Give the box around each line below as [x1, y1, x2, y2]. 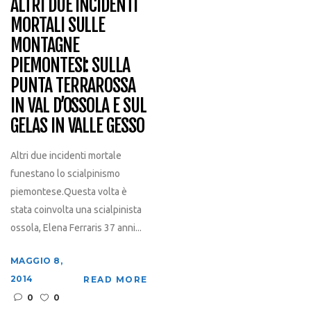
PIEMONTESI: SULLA [10, 53, 131, 76]
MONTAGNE [10, 33, 79, 56]
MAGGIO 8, [10, 255, 63, 266]
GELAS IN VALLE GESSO [10, 114, 145, 137]
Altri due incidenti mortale [10, 149, 121, 161]
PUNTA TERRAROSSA [10, 74, 136, 96]
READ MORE [83, 274, 148, 285]
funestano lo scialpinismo [10, 167, 120, 179]
